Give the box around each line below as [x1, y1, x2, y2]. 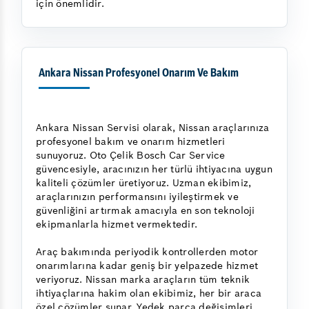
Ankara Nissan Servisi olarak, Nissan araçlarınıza [36, 121, 270, 134]
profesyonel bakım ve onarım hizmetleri [36, 134, 226, 148]
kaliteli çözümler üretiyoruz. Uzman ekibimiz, [36, 176, 252, 189]
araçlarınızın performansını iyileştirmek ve [36, 190, 239, 203]
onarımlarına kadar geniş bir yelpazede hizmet [36, 259, 259, 272]
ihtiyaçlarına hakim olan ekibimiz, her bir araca [36, 286, 261, 299]
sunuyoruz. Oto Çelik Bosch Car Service [36, 148, 226, 161]
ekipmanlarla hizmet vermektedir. [36, 217, 197, 230]
